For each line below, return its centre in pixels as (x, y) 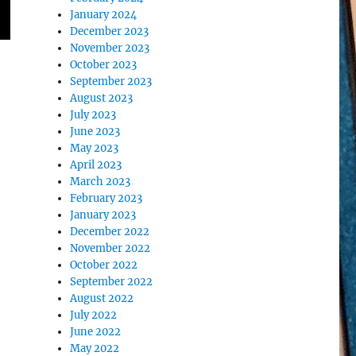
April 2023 (96, 165)
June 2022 (96, 332)
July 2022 (94, 315)
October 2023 (104, 65)
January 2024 (104, 15)
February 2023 (106, 198)
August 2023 (102, 98)
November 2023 (110, 48)
